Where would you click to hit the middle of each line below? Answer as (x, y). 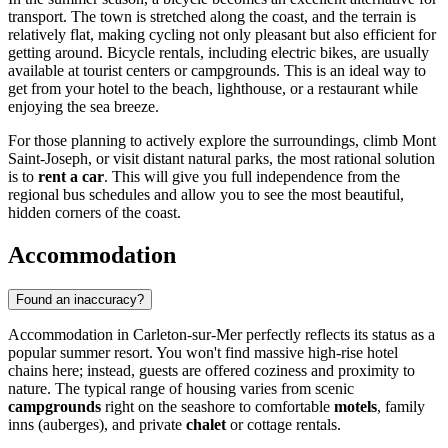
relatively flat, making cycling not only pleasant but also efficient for (222, 35)
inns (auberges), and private (97, 425)
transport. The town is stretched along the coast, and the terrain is (212, 17)
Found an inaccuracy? (80, 300)
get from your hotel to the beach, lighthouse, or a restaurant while (213, 89)
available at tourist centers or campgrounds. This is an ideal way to (217, 71)
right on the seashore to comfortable (217, 407)
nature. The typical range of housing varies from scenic (181, 389)
